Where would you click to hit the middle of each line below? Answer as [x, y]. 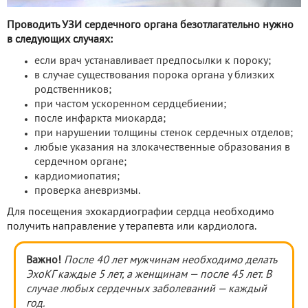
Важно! [44, 260]
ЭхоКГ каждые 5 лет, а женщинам [108, 275]
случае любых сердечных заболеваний [122, 289]
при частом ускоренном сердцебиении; [130, 104]
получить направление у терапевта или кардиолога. [132, 227]
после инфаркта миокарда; [100, 119]
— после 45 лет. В [230, 275]
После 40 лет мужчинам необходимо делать [170, 260]
